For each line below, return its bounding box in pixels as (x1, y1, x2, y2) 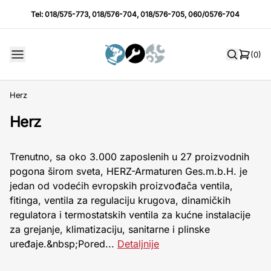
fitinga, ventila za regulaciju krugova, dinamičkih (10, 194, 230, 206)
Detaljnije (117, 238, 159, 250)
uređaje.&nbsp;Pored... (10, 238, 117, 250)
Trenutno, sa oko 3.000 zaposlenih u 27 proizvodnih (10, 151, 249, 163)
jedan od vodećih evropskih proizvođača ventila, (10, 180, 233, 192)
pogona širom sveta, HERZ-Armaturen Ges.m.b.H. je (10, 165, 247, 177)
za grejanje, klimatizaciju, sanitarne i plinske (10, 223, 210, 235)
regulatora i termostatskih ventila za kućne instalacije (10, 209, 250, 221)
